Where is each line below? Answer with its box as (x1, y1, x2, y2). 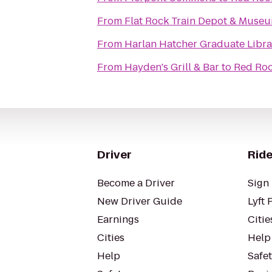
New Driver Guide (97, 194, 182, 208)
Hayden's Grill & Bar (124, 60, 219, 74)
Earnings (97, 212, 139, 226)
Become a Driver (97, 176, 175, 190)
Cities (97, 231, 124, 245)
